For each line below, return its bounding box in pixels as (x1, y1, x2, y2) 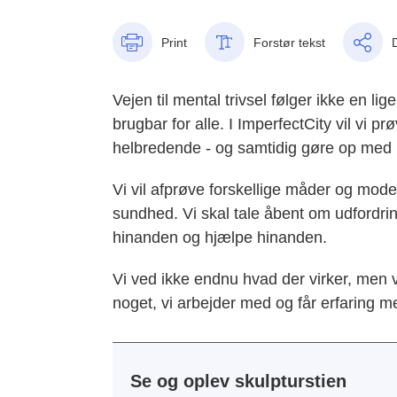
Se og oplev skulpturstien (129, 371, 346, 392)
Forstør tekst (253, 35, 325, 50)
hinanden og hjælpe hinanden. (112, 229, 331, 247)
